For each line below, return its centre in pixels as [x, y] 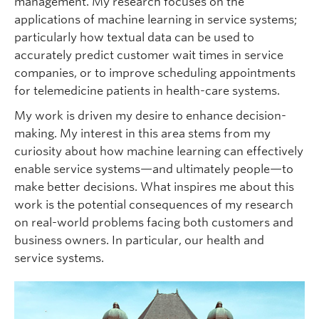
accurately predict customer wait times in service [149, 55]
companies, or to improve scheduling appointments [155, 73]
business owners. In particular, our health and [139, 240]
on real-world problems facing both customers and [154, 222]
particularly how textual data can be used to [134, 37]
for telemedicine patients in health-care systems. [147, 90]
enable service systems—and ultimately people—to [154, 169]
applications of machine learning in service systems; [156, 19]
